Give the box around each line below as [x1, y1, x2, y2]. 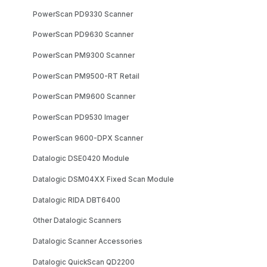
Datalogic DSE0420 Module [33, 154, 130, 163]
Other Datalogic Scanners [33, 216, 122, 225]
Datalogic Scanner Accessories [33, 237, 143, 246]
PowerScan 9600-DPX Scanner [33, 133, 144, 142]
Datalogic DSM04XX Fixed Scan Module [33, 175, 175, 184]
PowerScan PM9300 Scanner [33, 51, 135, 60]
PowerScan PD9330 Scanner [33, 10, 133, 18]
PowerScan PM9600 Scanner [33, 92, 136, 101]
